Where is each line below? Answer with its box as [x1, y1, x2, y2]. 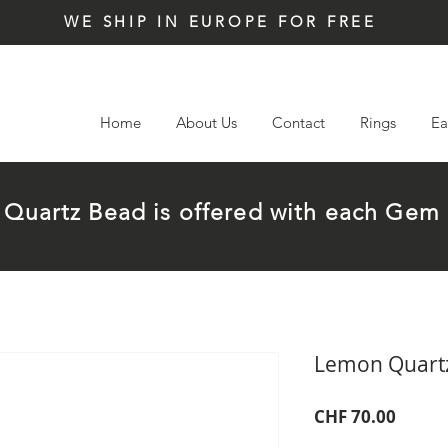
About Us [176, 113, 237, 132]
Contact [272, 113, 325, 132]
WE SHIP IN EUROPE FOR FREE [64, 12, 377, 31]
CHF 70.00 [314, 405, 396, 428]
